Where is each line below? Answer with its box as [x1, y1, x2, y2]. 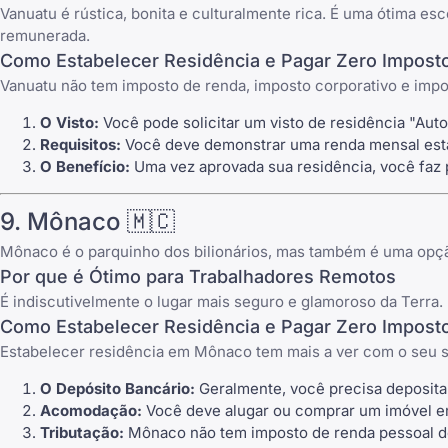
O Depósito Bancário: [40, 378, 195, 398]
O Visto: [40, 113, 99, 133]
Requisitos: [40, 135, 121, 155]
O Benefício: [40, 157, 130, 177]
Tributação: [40, 422, 124, 442]
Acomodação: [40, 400, 142, 420]
